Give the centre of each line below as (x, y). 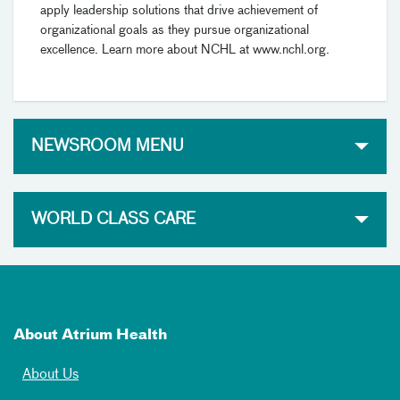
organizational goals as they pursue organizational (175, 31)
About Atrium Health (90, 335)
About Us (50, 375)
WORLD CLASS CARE (113, 220)
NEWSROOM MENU (108, 147)
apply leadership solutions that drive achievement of (179, 11)
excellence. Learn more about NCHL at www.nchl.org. (185, 50)
